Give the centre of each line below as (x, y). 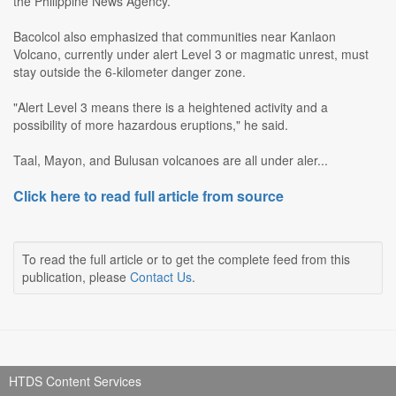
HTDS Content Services (75, 381)
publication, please (76, 277)
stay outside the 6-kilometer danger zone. (129, 72)
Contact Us (161, 277)
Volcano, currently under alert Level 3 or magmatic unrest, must (191, 54)
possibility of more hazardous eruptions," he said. (151, 125)
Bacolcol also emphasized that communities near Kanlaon (175, 37)
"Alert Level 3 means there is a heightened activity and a (171, 107)
